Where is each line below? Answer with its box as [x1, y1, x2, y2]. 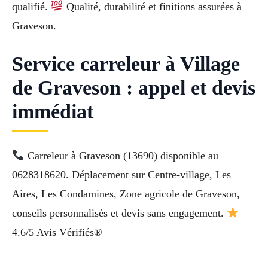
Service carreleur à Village [12, 53, 240, 75]
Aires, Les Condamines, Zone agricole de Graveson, [12, 188, 240, 200]
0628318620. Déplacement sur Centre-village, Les [12, 169, 231, 181]
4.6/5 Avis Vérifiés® [12, 226, 102, 239]
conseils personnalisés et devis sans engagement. [12, 207, 227, 220]
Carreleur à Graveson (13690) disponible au [24, 150, 218, 162]
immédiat [12, 100, 93, 123]
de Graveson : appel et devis [12, 77, 255, 99]
